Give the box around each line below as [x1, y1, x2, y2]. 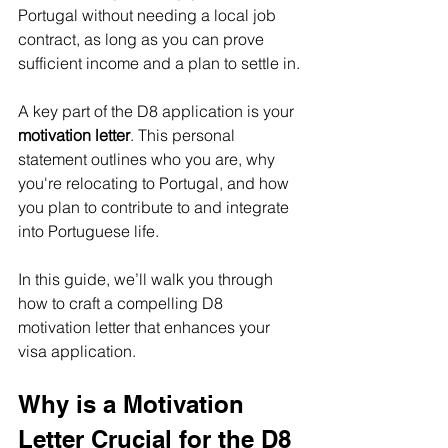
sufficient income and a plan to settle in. [18, 52, 300, 73]
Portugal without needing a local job [18, 4, 280, 25]
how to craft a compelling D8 [18, 292, 227, 313]
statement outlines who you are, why [18, 148, 279, 169]
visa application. [18, 340, 136, 361]
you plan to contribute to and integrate [18, 196, 293, 217]
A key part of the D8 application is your [18, 100, 298, 121]
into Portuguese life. [18, 220, 159, 241]
